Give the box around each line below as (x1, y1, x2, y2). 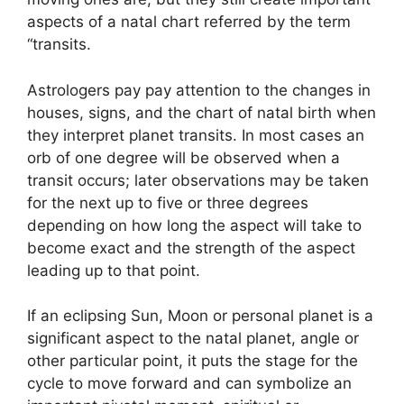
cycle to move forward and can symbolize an (27, 374, 352, 392)
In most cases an (242, 125, 364, 144)
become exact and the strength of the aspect (27, 238, 355, 257)
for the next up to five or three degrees (27, 193, 308, 212)
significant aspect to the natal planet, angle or (27, 329, 359, 347)
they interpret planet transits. (27, 125, 237, 144)
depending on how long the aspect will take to (27, 216, 362, 234)
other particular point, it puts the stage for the (27, 352, 358, 370)
